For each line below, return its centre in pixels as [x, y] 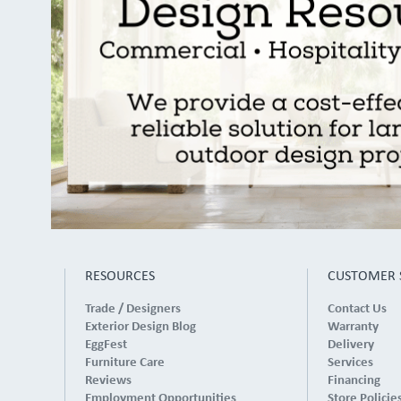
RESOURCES [119, 276]
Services [350, 363]
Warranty [353, 327]
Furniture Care [124, 363]
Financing [354, 380]
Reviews [108, 380]
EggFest [106, 345]
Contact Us [357, 309]
